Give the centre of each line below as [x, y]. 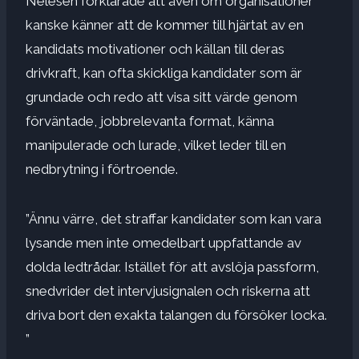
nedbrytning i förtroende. [102, 169]
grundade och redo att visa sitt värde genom [161, 97]
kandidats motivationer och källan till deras [155, 48]
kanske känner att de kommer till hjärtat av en [165, 24]
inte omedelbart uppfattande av [204, 242]
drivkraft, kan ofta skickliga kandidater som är [164, 73]
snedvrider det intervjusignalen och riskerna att [168, 290]
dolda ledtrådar [72, 266]
